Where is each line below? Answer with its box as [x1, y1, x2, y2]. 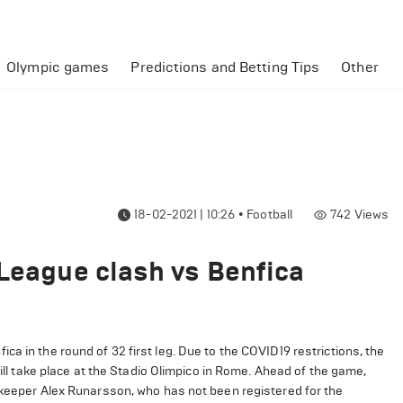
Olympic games [6, 58, 110, 76]
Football [246, 207, 293, 222]
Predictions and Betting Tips [130, 58, 320, 76]
